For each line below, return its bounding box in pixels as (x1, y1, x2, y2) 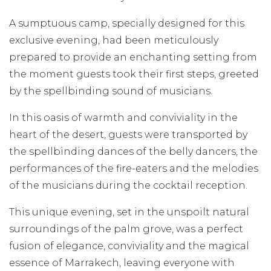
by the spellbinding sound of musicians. (9, 85, 212, 97)
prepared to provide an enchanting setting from (9, 51, 257, 63)
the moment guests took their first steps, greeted (9, 68, 259, 80)
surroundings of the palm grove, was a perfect (9, 223, 243, 235)
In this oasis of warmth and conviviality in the (9, 111, 238, 123)
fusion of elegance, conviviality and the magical (9, 240, 249, 252)
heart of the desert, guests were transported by (9, 128, 247, 140)
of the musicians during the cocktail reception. (9, 179, 247, 191)
